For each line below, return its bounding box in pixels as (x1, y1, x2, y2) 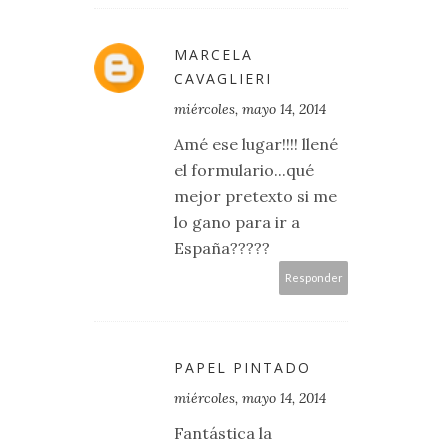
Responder (284, 271, 343, 285)
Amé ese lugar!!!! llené (174, 134, 338, 155)
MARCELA (174, 45, 253, 65)
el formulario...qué (174, 160, 314, 181)
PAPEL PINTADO (174, 358, 311, 378)
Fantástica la (174, 423, 272, 444)
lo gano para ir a (174, 212, 300, 233)
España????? (174, 238, 270, 259)
